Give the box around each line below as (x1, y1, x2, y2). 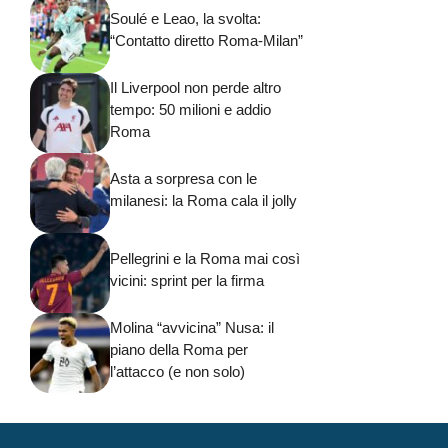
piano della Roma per (110, 341, 248, 359)
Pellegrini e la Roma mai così (110, 250, 300, 268)
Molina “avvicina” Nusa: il (110, 319, 274, 337)
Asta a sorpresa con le (110, 170, 257, 188)
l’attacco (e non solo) (110, 363, 245, 381)
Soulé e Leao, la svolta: (110, 10, 261, 28)
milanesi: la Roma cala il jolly (110, 192, 297, 210)
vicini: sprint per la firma (110, 272, 264, 290)
